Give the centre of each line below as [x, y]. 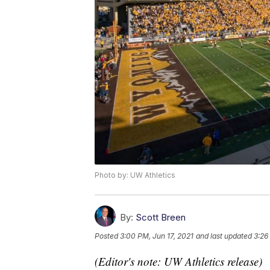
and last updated [224, 236]
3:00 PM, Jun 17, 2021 [157, 236]
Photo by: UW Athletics [135, 175]
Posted [107, 236]
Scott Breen [161, 218]
